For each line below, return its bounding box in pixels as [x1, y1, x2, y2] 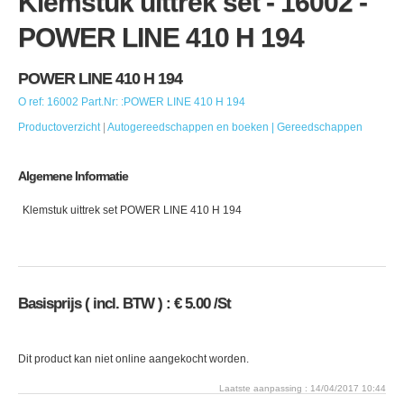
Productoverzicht [18, 121, 100, 134]
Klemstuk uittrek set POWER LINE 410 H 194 [23, 204, 242, 217]
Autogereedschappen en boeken [107, 121, 269, 134]
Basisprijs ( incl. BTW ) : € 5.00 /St [18, 295, 231, 313]
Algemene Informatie [18, 169, 128, 184]
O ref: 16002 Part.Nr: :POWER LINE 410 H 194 [18, 96, 245, 109]
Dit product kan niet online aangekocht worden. [18, 353, 249, 366]
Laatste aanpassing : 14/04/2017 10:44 [219, 383, 386, 394]
